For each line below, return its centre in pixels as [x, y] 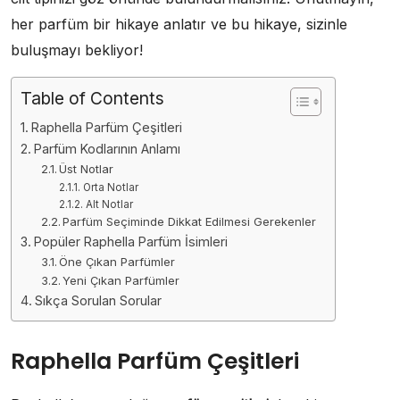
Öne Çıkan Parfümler [117, 261]
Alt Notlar [109, 204]
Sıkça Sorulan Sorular [98, 300]
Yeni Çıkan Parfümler [121, 280]
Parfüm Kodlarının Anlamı [107, 148]
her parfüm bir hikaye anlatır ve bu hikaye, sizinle [179, 24]
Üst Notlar [87, 168]
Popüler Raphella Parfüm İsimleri [130, 241]
